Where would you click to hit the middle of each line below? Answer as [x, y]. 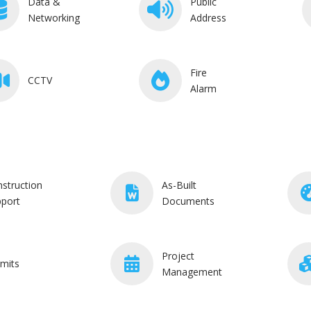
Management [192, 271]
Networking [53, 17]
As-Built [179, 185]
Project [178, 255]
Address [209, 17]
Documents [188, 201]
